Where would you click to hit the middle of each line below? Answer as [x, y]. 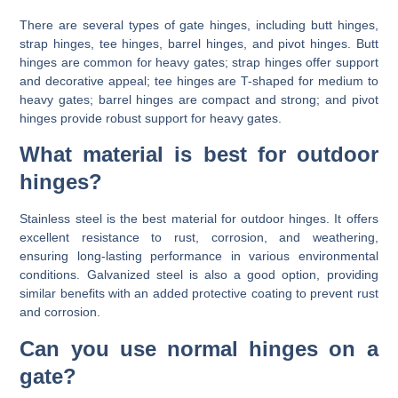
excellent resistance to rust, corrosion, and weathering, [199, 238]
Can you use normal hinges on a [199, 348]
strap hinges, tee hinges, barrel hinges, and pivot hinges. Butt [199, 43]
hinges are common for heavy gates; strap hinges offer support [199, 62]
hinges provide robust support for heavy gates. [151, 118]
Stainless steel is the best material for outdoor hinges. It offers [199, 219]
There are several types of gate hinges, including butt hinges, [199, 24]
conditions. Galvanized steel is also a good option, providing [199, 275]
